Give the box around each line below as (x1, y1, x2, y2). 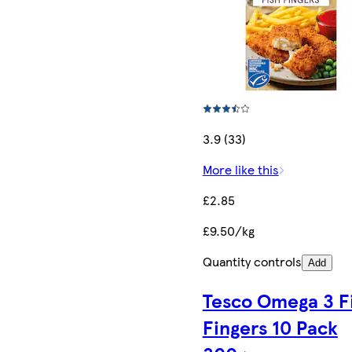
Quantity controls (202, 252, 302, 271)
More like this (202, 160, 279, 179)
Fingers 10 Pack (202, 313, 338, 341)
